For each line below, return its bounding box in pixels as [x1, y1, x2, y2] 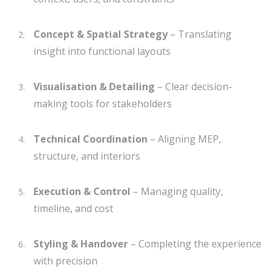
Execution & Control [34, 184, 130, 198]
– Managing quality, [130, 184, 223, 198]
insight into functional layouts [34, 44, 171, 58]
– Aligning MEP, [147, 132, 221, 146]
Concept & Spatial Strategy [34, 27, 168, 41]
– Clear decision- [155, 79, 232, 93]
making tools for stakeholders [34, 96, 172, 110]
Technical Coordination [34, 132, 147, 146]
